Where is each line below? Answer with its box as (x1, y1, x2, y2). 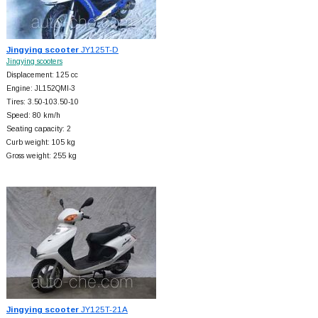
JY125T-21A (78, 304, 128, 314)
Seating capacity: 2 (6, 124, 71, 133)
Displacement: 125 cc (6, 70, 78, 79)
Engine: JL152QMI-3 (6, 84, 75, 92)
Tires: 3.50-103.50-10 (6, 97, 79, 106)
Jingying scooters (6, 57, 62, 65)
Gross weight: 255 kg (6, 151, 77, 160)
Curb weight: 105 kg (6, 138, 75, 146)
